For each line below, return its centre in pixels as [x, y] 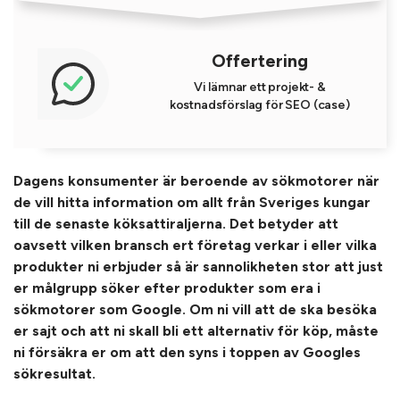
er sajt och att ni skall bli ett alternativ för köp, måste [196, 331]
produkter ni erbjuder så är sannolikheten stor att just [198, 267]
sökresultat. [56, 374]
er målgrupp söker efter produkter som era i [167, 288]
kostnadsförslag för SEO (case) [259, 105]
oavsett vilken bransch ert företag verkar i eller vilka [195, 245]
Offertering [259, 61]
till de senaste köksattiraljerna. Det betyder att [176, 224]
